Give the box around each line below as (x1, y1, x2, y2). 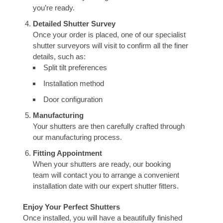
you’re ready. (33, 3, 75, 12)
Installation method (43, 79, 104, 88)
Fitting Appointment (33, 149, 102, 157)
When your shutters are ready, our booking (33, 160, 171, 168)
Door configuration (43, 95, 103, 104)
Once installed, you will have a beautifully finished (23, 214, 182, 222)
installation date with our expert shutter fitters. (33, 182, 179, 190)
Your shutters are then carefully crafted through (33, 122, 185, 130)
